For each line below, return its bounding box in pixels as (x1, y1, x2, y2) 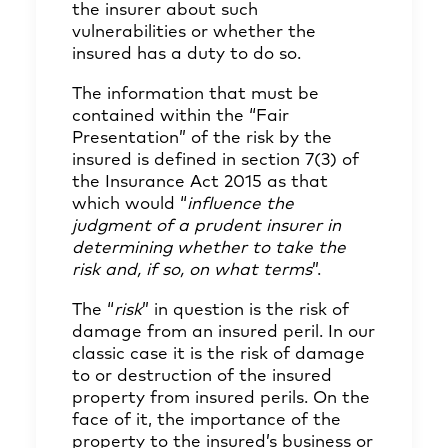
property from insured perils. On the (72, 390, 370, 407)
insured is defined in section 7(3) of (72, 152, 359, 169)
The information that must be (72, 86, 319, 103)
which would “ (72, 196, 187, 213)
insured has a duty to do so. (72, 46, 301, 63)
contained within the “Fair (72, 108, 289, 125)
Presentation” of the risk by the (72, 130, 332, 147)
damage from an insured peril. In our (72, 324, 375, 341)
